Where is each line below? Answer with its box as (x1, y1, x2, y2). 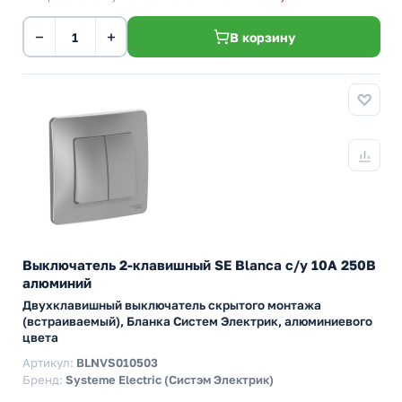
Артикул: (22, 355, 76, 370)
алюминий (22, 275, 92, 291)
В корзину (229, 29, 295, 45)
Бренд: (22, 372, 66, 387)
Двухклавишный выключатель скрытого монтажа (22, 298, 321, 312)
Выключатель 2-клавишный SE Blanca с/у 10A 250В (22, 257, 376, 273)
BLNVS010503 (76, 355, 158, 370)
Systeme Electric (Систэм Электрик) (66, 372, 274, 387)
